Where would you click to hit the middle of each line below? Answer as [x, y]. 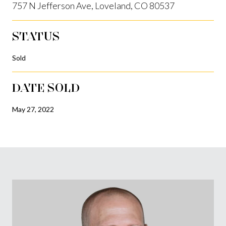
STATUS [36, 36]
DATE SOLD [46, 87]
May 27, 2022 [33, 109]
